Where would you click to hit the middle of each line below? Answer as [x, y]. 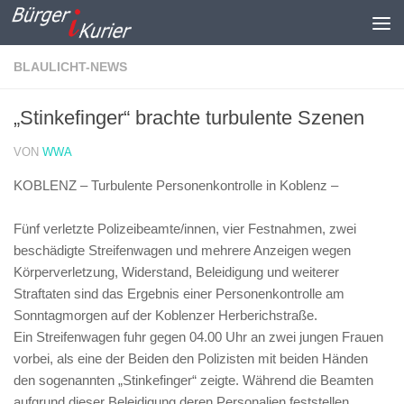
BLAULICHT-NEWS [70, 67]
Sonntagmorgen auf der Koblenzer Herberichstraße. [165, 315]
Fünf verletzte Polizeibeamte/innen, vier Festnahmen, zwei [185, 229]
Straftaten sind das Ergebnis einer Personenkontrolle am [179, 294]
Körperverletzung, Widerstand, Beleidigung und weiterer [176, 272]
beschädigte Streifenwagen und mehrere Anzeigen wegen [182, 250]
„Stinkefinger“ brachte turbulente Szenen [189, 118]
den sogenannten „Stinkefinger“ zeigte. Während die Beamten [193, 380]
